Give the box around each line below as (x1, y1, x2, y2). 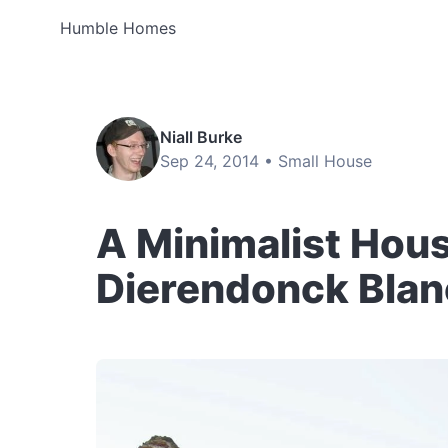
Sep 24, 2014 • (160, 151, 278, 171)
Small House (278, 151, 372, 171)
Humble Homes (60, 18, 176, 38)
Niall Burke (160, 127, 242, 147)
